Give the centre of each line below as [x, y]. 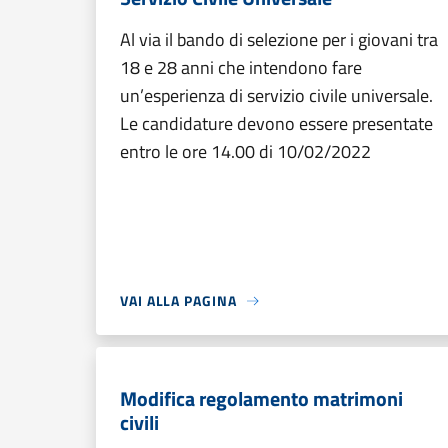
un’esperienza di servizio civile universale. [276, 95]
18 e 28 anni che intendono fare [241, 67]
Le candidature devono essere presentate [276, 123]
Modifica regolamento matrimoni [261, 398]
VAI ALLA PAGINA [178, 300]
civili [139, 422]
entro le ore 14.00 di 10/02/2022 [245, 151]
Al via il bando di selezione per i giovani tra [279, 39]
